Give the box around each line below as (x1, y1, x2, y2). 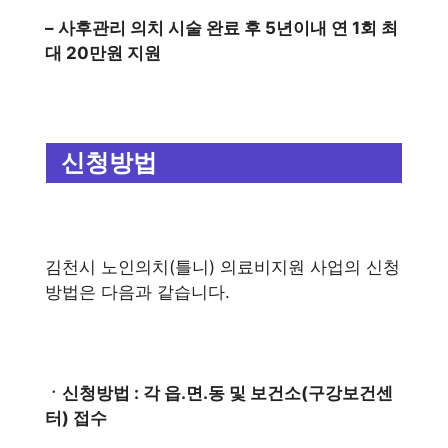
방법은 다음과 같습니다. (45, 281, 230, 302)
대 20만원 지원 (45, 43, 161, 63)
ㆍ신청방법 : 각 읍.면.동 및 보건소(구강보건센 (45, 382, 393, 403)
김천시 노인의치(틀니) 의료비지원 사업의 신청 (45, 256, 400, 277)
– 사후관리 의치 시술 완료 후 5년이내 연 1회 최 (45, 18, 398, 38)
